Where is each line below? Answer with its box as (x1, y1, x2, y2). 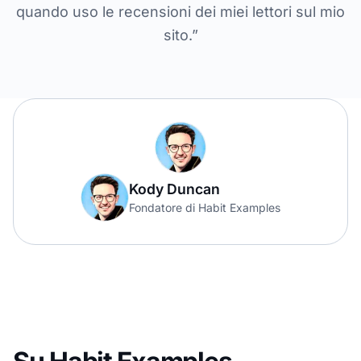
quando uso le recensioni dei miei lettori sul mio (16, 2, 345, 20)
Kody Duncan (129, 180, 220, 197)
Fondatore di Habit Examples (129, 200, 280, 214)
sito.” (163, 26, 198, 44)
